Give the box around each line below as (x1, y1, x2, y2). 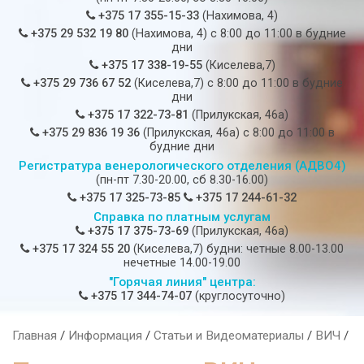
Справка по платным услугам (93, 210, 271, 225)
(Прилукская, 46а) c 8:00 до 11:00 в (139, 126, 335, 141)
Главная (12, 328, 57, 344)
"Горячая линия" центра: (108, 275, 256, 290)
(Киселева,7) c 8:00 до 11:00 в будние (131, 76, 343, 91)
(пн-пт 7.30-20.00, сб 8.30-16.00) (96, 173, 268, 188)
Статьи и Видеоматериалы (154, 328, 304, 344)
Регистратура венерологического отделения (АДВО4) (18, 158, 346, 174)
